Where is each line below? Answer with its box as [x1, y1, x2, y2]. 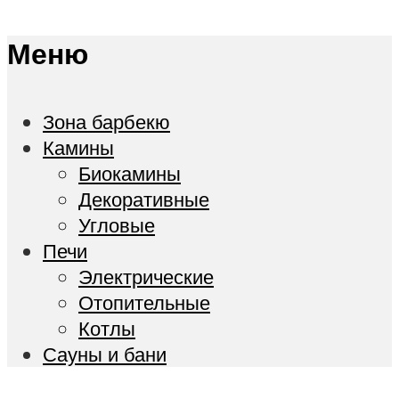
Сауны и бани [43, 341, 167, 368]
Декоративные [78, 186, 209, 213]
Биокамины [78, 160, 181, 187]
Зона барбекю [43, 109, 170, 135]
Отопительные [78, 289, 210, 316]
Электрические [78, 264, 214, 290]
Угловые [78, 212, 155, 239]
